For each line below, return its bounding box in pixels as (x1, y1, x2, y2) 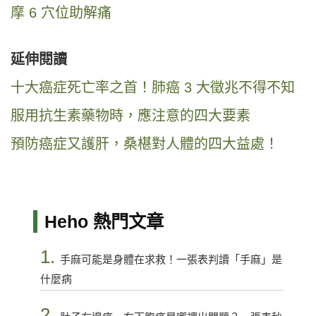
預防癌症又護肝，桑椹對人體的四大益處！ (11, 135, 279, 152)
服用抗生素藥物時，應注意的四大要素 (11, 107, 250, 123)
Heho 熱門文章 (44, 211, 164, 231)
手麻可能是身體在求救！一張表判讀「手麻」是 (59, 253, 282, 265)
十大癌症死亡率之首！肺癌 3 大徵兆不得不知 (11, 79, 295, 95)
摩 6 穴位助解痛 (11, 4, 111, 20)
